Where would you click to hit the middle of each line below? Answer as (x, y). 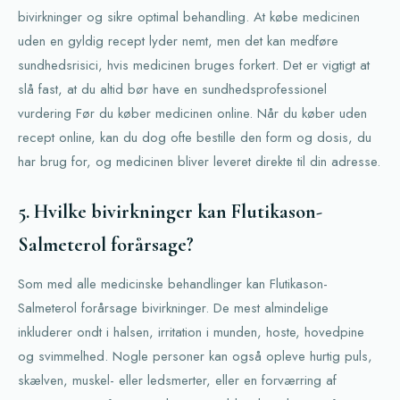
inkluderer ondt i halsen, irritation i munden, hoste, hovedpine (191, 332)
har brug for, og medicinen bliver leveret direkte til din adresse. (199, 162)
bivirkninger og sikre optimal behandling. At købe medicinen (189, 17)
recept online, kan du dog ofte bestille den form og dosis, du (195, 137)
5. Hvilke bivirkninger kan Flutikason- (170, 212)
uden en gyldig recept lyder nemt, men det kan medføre (178, 41)
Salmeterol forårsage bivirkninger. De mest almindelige (173, 308)
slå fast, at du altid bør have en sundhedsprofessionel (172, 89)
